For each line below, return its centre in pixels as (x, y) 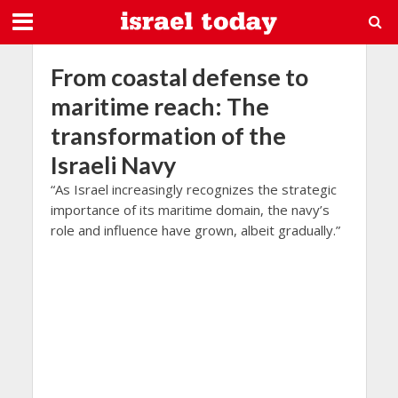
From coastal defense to (179, 77)
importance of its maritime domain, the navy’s (190, 210)
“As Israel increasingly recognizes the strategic (193, 189)
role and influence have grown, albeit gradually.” (195, 230)
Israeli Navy (113, 165)
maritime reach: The (159, 106)
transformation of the (168, 135)
